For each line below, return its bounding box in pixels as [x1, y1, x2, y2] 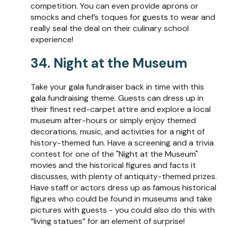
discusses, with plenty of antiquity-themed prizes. [31, 170, 217, 182]
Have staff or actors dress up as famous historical [31, 182, 216, 193]
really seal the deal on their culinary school [31, 22, 189, 34]
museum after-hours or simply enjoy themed [31, 115, 196, 126]
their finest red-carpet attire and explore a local [31, 103, 211, 115]
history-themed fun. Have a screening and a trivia [31, 137, 214, 148]
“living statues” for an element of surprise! [31, 215, 185, 226]
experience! [31, 34, 73, 45]
